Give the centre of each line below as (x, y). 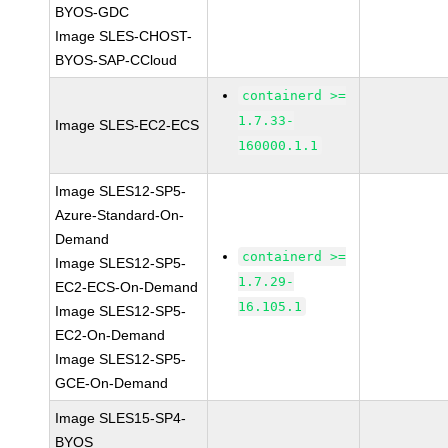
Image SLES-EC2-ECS (127, 125)
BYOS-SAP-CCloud (116, 60)
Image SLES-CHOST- (124, 36)
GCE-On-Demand (112, 383)
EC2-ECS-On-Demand (127, 287)
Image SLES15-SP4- (121, 418)
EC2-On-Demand (110, 335)
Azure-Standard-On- (120, 215)
